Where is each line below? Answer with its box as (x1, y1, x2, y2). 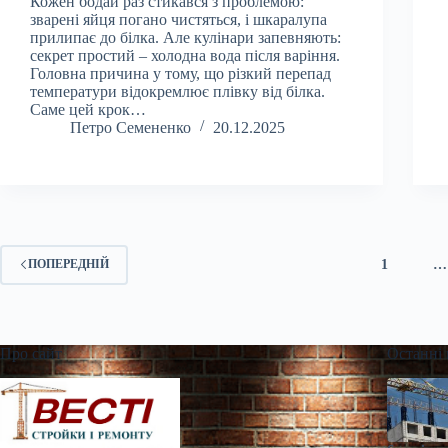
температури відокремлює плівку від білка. (30, 82, 325, 100)
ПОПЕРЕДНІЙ (28, 257, 109, 272)
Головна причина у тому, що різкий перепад (30, 64, 331, 82)
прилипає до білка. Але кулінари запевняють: (30, 28, 341, 46)
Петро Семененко (70, 118, 191, 136)
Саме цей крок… (30, 100, 146, 118)
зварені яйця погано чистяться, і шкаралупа (30, 10, 327, 28)
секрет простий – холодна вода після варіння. (30, 46, 340, 64)
